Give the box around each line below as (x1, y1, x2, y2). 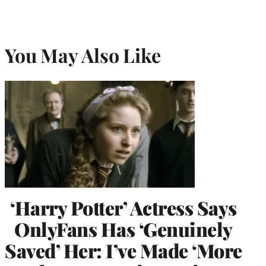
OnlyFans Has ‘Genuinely (14, 216, 233, 242)
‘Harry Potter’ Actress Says (10, 194, 237, 220)
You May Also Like (5, 42, 161, 68)
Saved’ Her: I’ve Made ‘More (5, 237, 242, 263)
